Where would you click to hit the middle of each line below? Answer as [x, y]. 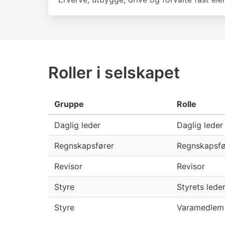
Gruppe [69, 104]
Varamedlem [200, 207]
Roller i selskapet [114, 73]
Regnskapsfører [84, 146]
